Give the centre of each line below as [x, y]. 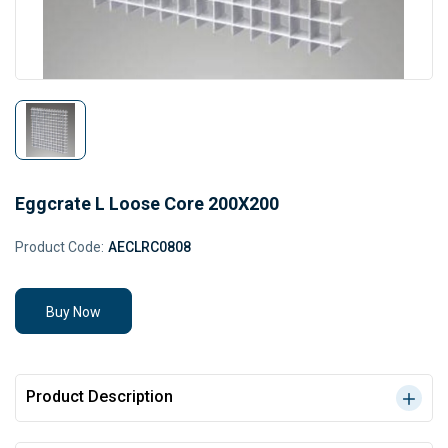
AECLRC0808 [149, 247]
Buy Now [73, 312]
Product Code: [59, 247]
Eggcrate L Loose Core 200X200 [147, 203]
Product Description [99, 396]
